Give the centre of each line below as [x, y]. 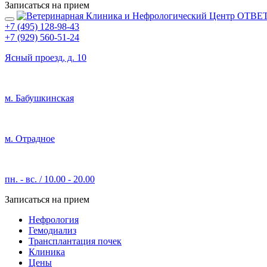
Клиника [47, 252]
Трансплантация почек [75, 241]
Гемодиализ [52, 230]
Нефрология [54, 220]
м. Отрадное [30, 139]
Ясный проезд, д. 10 [46, 58]
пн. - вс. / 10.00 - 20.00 [50, 179]
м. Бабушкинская [39, 98]
